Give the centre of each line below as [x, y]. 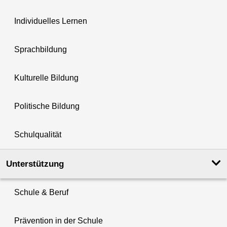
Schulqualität [38, 135]
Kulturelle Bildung [46, 78]
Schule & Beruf [41, 193]
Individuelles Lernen [51, 21]
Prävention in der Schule [59, 221]
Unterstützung [35, 164]
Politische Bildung [47, 106]
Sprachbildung [41, 50]
